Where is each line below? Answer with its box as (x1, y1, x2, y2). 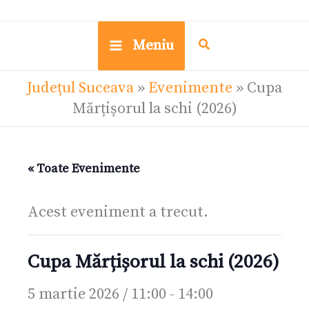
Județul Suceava (27, 78, 134, 97)
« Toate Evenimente (28, 160, 140, 177)
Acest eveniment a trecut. (28, 202, 208, 221)
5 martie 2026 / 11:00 (28, 284, 166, 303)
